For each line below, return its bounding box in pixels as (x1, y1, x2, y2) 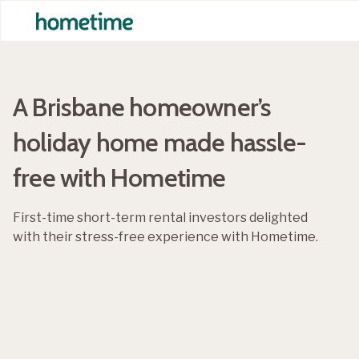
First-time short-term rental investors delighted (13, 210, 308, 225)
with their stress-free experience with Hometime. (13, 229, 318, 244)
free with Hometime (13, 162, 226, 193)
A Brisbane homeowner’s (13, 91, 272, 123)
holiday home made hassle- (13, 127, 307, 158)
